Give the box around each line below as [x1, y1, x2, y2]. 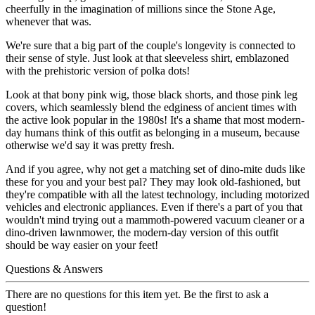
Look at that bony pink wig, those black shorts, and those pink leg [6, 89, 297, 101]
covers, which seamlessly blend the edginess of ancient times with [6, 101, 297, 114]
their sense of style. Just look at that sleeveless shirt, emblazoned [6, 52, 289, 65]
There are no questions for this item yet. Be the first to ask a [6, 288, 269, 301]
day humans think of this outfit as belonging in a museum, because [6, 127, 300, 139]
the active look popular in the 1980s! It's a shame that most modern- [6, 114, 304, 127]
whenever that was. [6, 15, 91, 28]
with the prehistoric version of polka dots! [6, 65, 190, 77]
